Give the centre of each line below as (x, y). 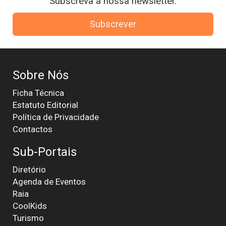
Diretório (29, 169)
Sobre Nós (41, 75)
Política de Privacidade (56, 117)
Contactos (33, 129)
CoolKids (30, 206)
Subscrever (113, 24)
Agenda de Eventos (49, 181)
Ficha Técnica (38, 93)
